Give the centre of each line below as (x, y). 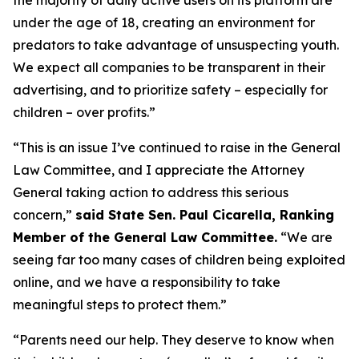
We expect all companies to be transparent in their (169, 67)
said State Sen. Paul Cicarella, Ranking (205, 214)
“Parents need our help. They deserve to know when (173, 339)
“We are (305, 237)
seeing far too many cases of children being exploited (179, 259)
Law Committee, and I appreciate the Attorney (159, 169)
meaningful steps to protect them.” (120, 304)
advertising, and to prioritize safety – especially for (170, 89)
